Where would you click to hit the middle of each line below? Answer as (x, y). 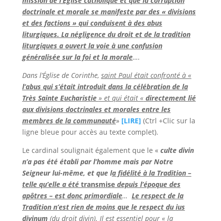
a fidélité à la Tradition (149, 173)
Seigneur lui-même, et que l (67, 173)
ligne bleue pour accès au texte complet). (90, 132)
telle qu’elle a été (51, 184)
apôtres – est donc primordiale (72, 196)
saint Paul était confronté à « (146, 75)
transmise (98, 184)
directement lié (169, 98)
